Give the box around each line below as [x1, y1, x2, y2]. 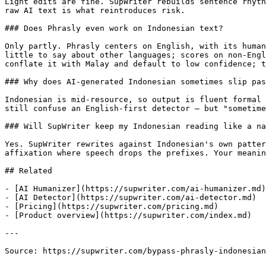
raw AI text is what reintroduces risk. [5, 6, 185, 15]
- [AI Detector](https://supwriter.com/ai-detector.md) [5, 193, 256, 202]
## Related [5, 166, 52, 175]
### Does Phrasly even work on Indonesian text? [5, 24, 223, 33]
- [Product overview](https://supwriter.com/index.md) [5, 211, 252, 220]
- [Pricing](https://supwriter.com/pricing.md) [5, 202, 218, 211]
